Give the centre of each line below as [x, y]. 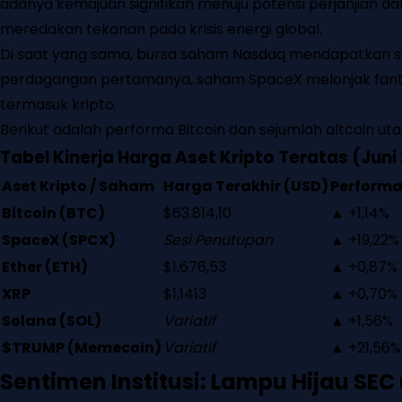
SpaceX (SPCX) [59, 240]
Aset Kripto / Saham [78, 187]
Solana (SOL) [52, 321]
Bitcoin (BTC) [53, 214]
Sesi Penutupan [218, 240]
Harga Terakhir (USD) [246, 187]
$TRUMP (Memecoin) [82, 348]
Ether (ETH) [45, 267]
